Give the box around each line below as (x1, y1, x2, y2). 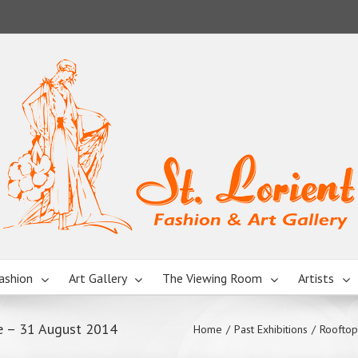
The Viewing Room (161, 270, 262, 286)
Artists (297, 270, 334, 286)
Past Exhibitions (234, 322, 308, 336)
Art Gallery (68, 270, 126, 286)
